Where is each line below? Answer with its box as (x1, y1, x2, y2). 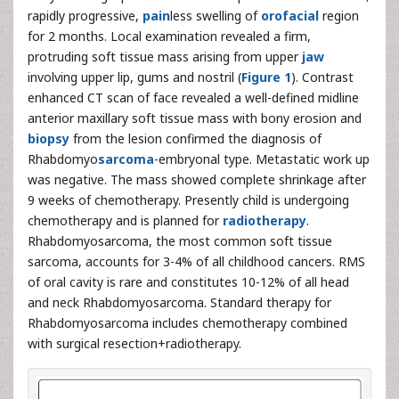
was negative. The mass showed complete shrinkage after (28, 171, 366, 188)
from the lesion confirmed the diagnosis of (69, 130, 322, 147)
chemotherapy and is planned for (28, 212, 223, 229)
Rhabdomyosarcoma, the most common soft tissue (28, 232, 332, 249)
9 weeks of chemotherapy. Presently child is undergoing (28, 191, 349, 208)
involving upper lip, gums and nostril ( (28, 69, 241, 85)
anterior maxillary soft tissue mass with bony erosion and (28, 110, 362, 126)
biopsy (28, 130, 69, 147)
